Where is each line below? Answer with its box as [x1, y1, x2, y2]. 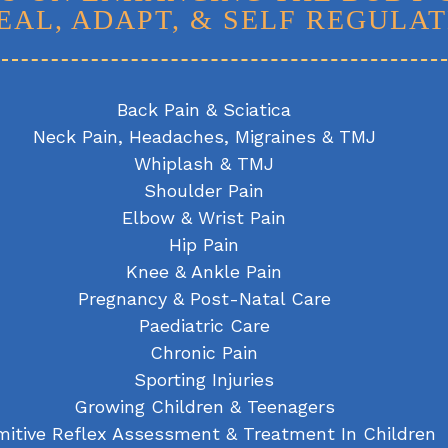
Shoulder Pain [144, 180, 264, 202]
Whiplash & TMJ [134, 153, 274, 175]
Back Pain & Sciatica [117, 99, 291, 121]
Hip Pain [169, 234, 239, 256]
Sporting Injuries [134, 369, 274, 391]
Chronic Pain [150, 342, 258, 364]
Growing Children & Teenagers [73, 396, 335, 418]
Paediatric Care [138, 315, 270, 337]
